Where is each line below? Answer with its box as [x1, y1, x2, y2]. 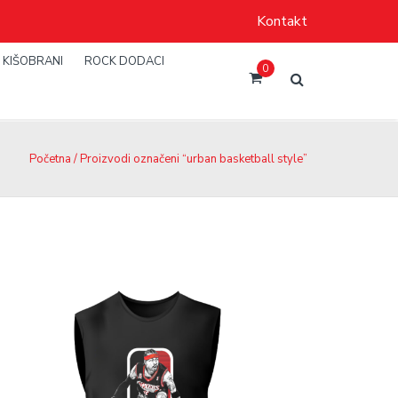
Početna [28, 150, 71, 167]
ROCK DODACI [84, 53, 164, 69]
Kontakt [257, 12, 307, 31]
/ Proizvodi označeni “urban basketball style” [70, 150, 307, 167]
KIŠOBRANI [3, 53, 63, 69]
